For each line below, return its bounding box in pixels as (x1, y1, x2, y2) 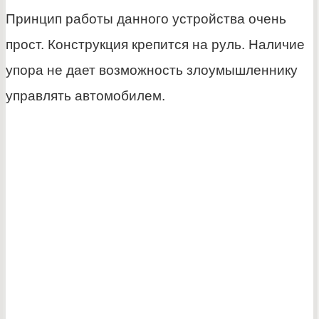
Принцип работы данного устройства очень (6, 11, 286, 27)
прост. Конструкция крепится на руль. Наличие (6, 37, 305, 53)
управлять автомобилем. (6, 88, 165, 104)
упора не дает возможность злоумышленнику (6, 63, 298, 78)
